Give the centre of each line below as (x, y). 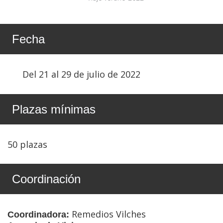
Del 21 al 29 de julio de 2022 (81, 74)
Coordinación (46, 179)
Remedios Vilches (109, 214)
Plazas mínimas (54, 109)
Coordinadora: (40, 215)
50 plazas (27, 144)
